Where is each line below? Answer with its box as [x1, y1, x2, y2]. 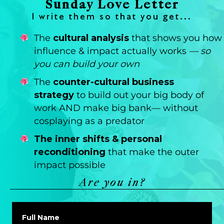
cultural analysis [53, 32, 129, 44]
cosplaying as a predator [34, 115, 144, 127]
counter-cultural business [53, 76, 174, 88]
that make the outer [105, 146, 199, 158]
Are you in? [79, 175, 145, 190]
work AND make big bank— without [34, 102, 198, 114]
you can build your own [34, 58, 139, 70]
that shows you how [129, 32, 222, 44]
